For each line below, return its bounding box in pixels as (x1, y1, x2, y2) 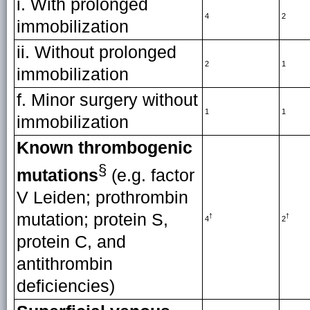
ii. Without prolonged (16, 43, 176, 62)
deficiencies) (16, 277, 115, 296)
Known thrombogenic (16, 138, 192, 157)
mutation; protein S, (16, 210, 168, 230)
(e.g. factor (106, 166, 194, 185)
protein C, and (16, 232, 126, 252)
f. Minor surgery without (16, 91, 198, 109)
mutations (16, 166, 98, 185)
